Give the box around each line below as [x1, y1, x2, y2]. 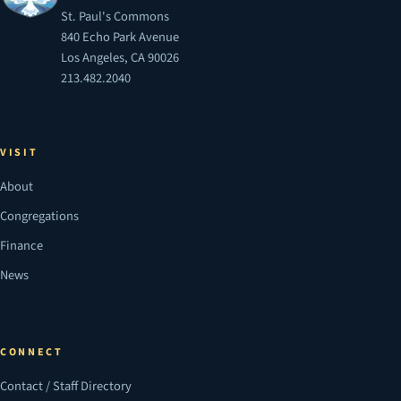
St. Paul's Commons [60, 6, 169, 26]
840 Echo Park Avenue [60, 27, 179, 47]
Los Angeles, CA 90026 [60, 47, 179, 67]
